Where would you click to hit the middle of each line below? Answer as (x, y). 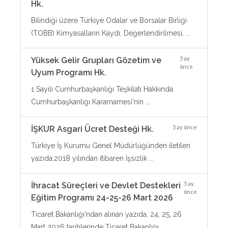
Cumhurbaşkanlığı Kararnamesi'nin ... (91, 102)
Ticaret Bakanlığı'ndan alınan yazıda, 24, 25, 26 (106, 214)
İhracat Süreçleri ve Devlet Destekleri (106, 186)
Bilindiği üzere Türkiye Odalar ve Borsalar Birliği (109, 20)
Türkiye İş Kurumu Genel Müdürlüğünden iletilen (111, 146)
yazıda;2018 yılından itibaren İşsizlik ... (92, 158)
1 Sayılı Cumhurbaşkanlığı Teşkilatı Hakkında (102, 89)
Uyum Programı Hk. (69, 73)
